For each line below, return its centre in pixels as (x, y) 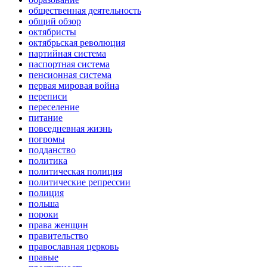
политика (48, 161)
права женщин (58, 225)
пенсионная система (70, 75)
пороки (44, 215)
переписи (48, 97)
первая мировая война (74, 86)
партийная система (67, 54)
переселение (54, 107)
